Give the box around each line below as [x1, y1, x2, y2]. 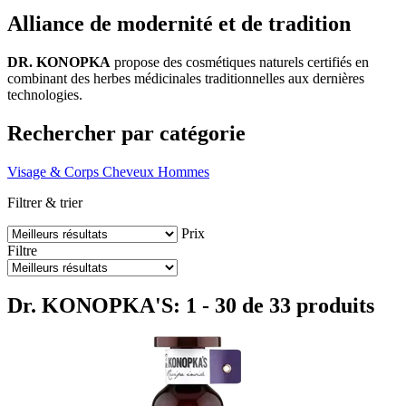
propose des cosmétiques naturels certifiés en [111, 53, 369, 70]
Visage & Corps [7, 163, 99, 179]
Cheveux [102, 163, 154, 179]
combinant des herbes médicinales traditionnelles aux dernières [7, 70, 364, 86]
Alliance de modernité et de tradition [7, 11, 351, 35]
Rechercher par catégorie [7, 121, 246, 145]
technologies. [7, 86, 82, 102]
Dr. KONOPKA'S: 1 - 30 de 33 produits [7, 294, 374, 318]
